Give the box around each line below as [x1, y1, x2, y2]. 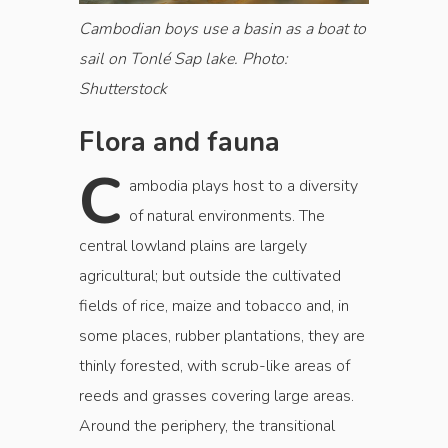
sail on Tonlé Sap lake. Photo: [79, 48, 288, 71]
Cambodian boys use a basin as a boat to [79, 18, 366, 41]
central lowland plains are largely [79, 235, 307, 258]
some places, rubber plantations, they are [79, 325, 365, 348]
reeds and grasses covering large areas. [79, 385, 354, 408]
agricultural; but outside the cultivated [79, 265, 341, 288]
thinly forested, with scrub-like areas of [79, 355, 350, 378]
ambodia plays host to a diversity [129, 175, 358, 198]
